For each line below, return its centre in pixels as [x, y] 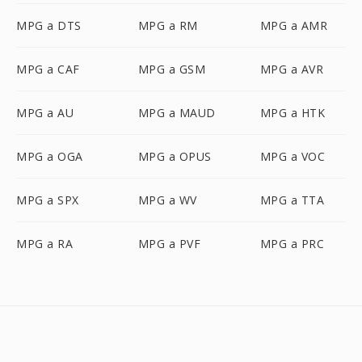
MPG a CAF [48, 69]
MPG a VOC [293, 156]
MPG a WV [167, 200]
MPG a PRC [292, 244]
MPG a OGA [50, 156]
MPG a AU [45, 113]
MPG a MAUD [177, 113]
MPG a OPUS [175, 156]
